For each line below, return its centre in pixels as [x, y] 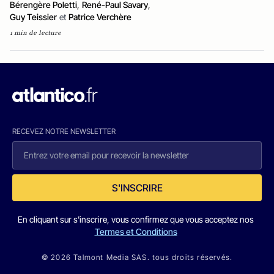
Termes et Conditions [136, 231]
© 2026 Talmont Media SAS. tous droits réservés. [137, 257]
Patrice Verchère [100, 17]
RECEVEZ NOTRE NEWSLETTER [64, 131]
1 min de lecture [35, 33]
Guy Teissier [33, 17]
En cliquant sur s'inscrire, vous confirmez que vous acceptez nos [136, 219]
